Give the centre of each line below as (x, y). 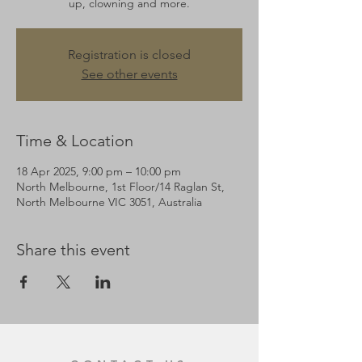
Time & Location (75, 141)
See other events (129, 74)
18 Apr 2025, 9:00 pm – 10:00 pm (99, 171)
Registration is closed (129, 55)
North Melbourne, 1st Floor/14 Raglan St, (120, 187)
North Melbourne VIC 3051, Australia (109, 202)
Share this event (73, 250)
